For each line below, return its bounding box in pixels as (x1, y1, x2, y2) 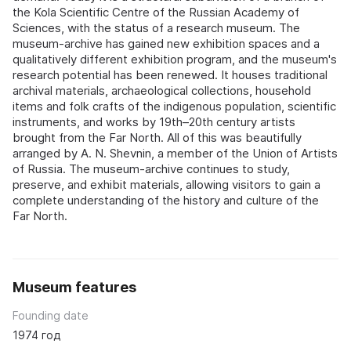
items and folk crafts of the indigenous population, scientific (13, 98, 336, 114)
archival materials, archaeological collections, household (13, 82, 311, 98)
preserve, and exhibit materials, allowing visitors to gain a (13, 176, 320, 192)
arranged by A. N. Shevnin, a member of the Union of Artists (13, 145, 338, 161)
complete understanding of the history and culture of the (13, 192, 319, 208)
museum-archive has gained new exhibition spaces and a (13, 35, 320, 51)
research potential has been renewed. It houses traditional (13, 67, 327, 82)
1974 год (13, 327, 60, 342)
